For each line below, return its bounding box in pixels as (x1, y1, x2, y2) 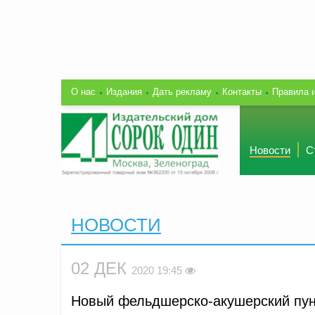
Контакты (222, 86, 262, 97)
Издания (106, 86, 142, 97)
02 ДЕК (71, 258, 131, 278)
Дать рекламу (153, 86, 212, 97)
